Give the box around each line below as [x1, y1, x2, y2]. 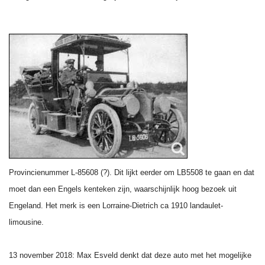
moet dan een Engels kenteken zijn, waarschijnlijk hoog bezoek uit [9, 185, 237, 193]
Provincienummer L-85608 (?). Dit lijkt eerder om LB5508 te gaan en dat [9, 168, 254, 177]
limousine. [9, 218, 44, 227]
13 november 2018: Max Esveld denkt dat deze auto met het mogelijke [9, 251, 251, 260]
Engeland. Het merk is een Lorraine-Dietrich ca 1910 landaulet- [9, 201, 223, 210]
